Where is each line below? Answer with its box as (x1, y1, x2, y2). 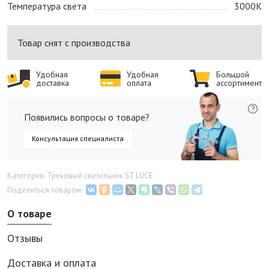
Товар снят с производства (17, 37, 130, 49)
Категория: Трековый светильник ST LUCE (7, 171, 153, 181)
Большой (216, 69, 249, 80)
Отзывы (7, 231, 43, 246)
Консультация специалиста (32, 133, 124, 143)
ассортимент (216, 77, 262, 89)
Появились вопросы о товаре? (24, 110, 150, 123)
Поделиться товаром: (7, 185, 82, 196)
